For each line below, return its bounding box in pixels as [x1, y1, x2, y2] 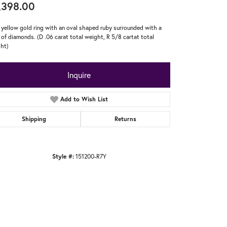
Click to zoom [117, 175, 154, 184]
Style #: [52, 152, 74, 160]
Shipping [22, 115, 47, 123]
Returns [114, 115, 136, 123]
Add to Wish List [60, 95, 108, 103]
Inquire [67, 69, 91, 80]
